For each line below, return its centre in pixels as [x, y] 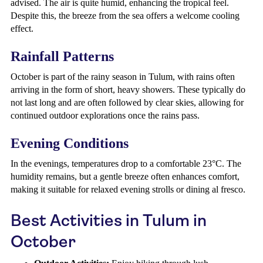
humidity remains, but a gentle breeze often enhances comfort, [125, 176]
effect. [22, 28]
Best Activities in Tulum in [109, 220]
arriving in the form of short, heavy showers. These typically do [128, 90]
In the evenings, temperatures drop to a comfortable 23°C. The [126, 163]
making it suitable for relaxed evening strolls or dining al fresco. [128, 189]
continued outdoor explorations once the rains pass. [105, 115]
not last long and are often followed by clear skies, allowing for [127, 102]
